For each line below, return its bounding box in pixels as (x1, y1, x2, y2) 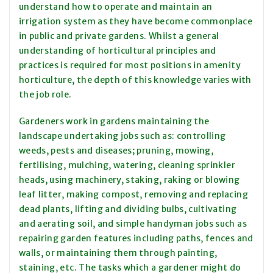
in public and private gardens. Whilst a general (19, 30, 219, 42)
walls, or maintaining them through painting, (19, 247, 218, 259)
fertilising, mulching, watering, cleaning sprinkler (19, 160, 235, 171)
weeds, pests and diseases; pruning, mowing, (19, 145, 214, 157)
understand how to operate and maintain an (19, 1, 213, 13)
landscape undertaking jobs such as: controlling (19, 130, 226, 142)
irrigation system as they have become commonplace (19, 16, 253, 27)
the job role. (19, 89, 72, 101)
